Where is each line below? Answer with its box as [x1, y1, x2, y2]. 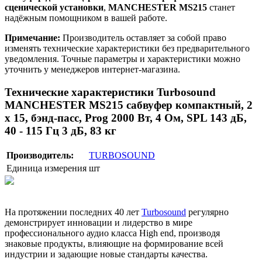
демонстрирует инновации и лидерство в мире [5, 217, 192, 227]
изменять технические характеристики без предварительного [5, 43, 250, 54]
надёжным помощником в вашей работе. [5, 13, 167, 23]
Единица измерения [6, 163, 87, 173]
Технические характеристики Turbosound [5, 85, 216, 98]
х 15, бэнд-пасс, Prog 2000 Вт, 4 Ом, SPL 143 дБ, [5, 111, 247, 124]
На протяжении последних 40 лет [5, 206, 142, 217]
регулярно [186, 206, 229, 217]
